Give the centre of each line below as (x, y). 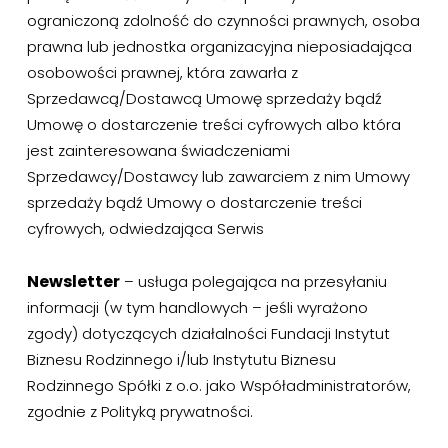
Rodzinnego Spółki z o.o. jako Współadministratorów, (218, 385)
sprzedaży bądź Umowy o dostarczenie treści (194, 202)
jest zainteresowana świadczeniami (158, 150)
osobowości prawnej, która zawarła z (162, 72)
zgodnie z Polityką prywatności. (139, 411)
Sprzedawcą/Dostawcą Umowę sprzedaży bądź (204, 98)
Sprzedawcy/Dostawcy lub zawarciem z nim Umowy (218, 176)
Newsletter (73, 281)
